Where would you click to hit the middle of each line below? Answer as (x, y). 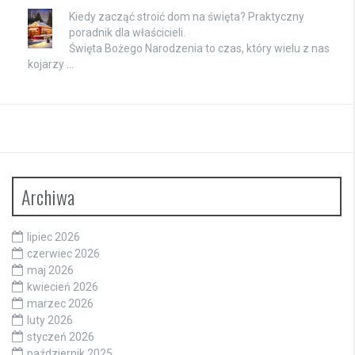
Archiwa (48, 196)
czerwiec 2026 (63, 253)
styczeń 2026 (61, 336)
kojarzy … (51, 64)
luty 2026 (50, 320)
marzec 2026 (60, 303)
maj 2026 (50, 270)
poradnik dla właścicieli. (127, 32)
